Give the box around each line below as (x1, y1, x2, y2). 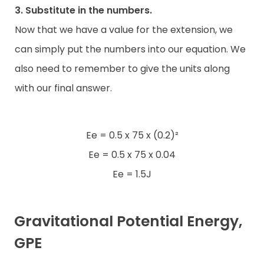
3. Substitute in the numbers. (15, 3, 152, 17)
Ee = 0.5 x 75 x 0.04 (88, 147, 176, 161)
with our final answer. (15, 81, 112, 95)
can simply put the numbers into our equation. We (15, 42, 246, 56)
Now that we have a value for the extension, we (15, 22, 233, 37)
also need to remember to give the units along (15, 61, 230, 75)
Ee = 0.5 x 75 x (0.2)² (85, 128, 179, 142)
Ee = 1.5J (113, 167, 151, 181)
